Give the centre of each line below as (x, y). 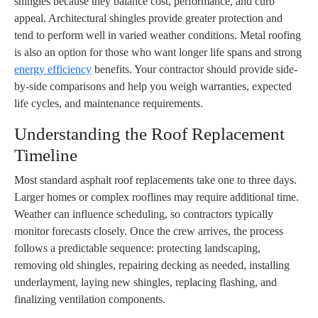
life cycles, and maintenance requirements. (109, 104)
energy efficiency (53, 70)
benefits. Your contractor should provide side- (194, 70)
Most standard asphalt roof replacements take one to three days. (155, 180)
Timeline (46, 155)
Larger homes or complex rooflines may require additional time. (157, 197)
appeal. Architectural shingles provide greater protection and (148, 18)
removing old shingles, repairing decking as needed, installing (152, 265)
